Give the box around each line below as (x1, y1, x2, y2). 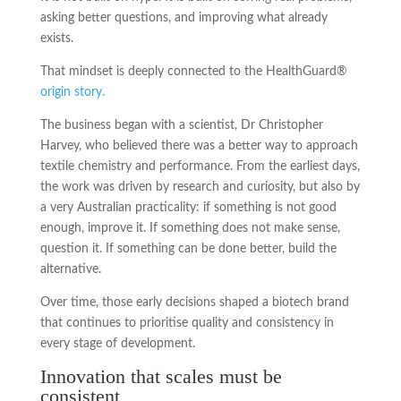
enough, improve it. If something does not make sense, (39, 221, 340, 235)
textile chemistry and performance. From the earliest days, (39, 159, 360, 173)
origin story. (39, 85, 105, 98)
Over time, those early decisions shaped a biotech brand (39, 295, 349, 309)
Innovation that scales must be (39, 364, 282, 388)
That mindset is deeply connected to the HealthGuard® (39, 64, 347, 78)
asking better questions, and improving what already (39, 11, 328, 24)
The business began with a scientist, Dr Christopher (39, 118, 323, 132)
